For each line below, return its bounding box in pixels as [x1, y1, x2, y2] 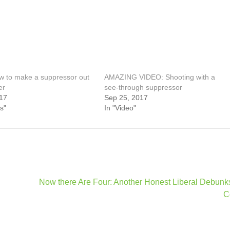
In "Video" [104, 104, 137, 112]
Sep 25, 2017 [104, 93, 148, 102]
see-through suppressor [104, 83, 183, 91]
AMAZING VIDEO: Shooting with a [104, 73, 216, 81]
